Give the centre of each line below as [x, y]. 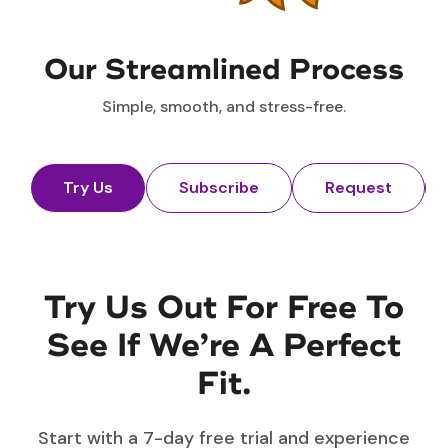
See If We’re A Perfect [224, 345]
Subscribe [219, 187]
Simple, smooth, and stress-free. [224, 106]
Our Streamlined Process [224, 69]
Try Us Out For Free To [224, 307]
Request [359, 187]
